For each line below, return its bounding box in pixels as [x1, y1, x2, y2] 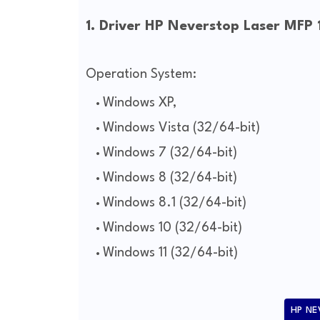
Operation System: [85, 68, 196, 81]
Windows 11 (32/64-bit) [102, 246, 238, 260]
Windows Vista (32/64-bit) [102, 121, 260, 135]
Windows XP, [102, 96, 180, 110]
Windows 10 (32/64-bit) [102, 221, 242, 235]
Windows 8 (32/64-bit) [102, 171, 237, 185]
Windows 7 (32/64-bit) [102, 146, 237, 160]
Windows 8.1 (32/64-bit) [102, 196, 246, 210]
